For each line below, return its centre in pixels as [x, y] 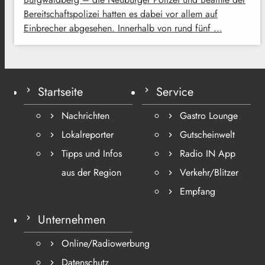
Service [175, 92]
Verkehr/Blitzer [209, 172]
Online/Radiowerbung [106, 243]
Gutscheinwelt [207, 135]
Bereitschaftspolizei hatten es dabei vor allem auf [121, 14]
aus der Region [91, 172]
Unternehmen [72, 220]
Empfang [198, 191]
